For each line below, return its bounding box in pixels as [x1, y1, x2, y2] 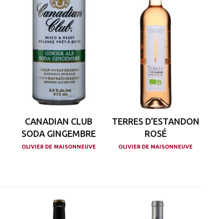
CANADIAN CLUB [24, 116, 92, 126]
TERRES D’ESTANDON [111, 116, 199, 126]
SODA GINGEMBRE [21, 128, 96, 138]
